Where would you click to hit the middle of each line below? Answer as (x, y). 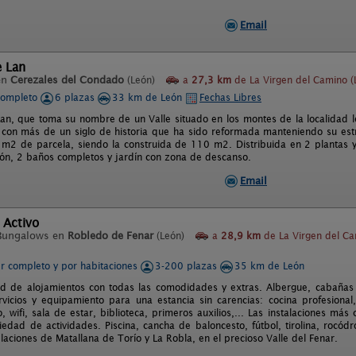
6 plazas (76, 97)
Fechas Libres (230, 97)
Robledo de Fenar (110, 236)
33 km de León (149, 97)
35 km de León (269, 266)
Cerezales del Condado (67, 80)
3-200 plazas (188, 266)
